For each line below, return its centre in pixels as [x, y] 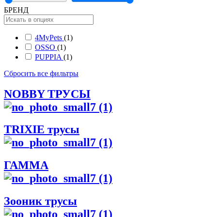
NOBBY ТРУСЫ [47, 94]
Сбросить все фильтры [41, 73]
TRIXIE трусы [42, 130]
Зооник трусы [40, 201]
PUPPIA [49, 57]
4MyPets [49, 37]
